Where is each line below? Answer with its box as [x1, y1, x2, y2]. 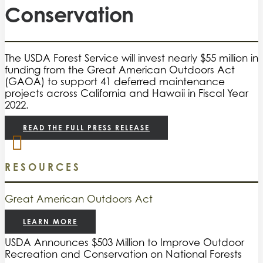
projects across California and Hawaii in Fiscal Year [5, 87, 248, 99]
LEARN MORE [23, 217, 77, 227]
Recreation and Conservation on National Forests [5, 248, 242, 261]
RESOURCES [5, 160, 81, 173]
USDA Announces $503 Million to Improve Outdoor [5, 237, 244, 249]
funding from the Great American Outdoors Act [5, 63, 235, 76]
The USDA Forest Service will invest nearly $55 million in [5, 52, 258, 64]
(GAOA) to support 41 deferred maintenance [5, 75, 225, 87]
